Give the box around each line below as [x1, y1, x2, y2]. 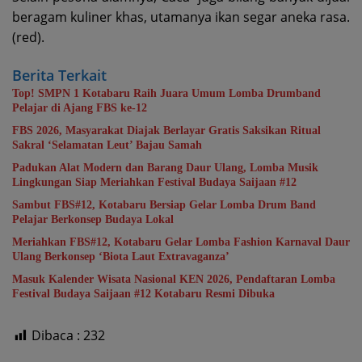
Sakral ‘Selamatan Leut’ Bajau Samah [12, 139, 202, 152]
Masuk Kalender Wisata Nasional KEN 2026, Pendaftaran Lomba [12, 273, 335, 286]
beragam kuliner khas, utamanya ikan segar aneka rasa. [12, 8, 350, 27]
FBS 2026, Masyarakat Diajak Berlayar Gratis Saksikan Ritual [12, 124, 321, 137]
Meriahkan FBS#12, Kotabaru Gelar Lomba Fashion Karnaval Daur [12, 236, 350, 249]
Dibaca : [32, 326, 80, 345]
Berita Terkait [12, 65, 107, 86]
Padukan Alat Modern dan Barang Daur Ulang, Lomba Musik [12, 162, 318, 175]
